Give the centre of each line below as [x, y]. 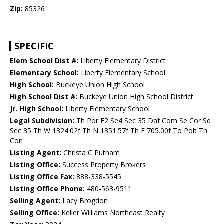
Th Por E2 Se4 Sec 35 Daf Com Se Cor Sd [143, 121]
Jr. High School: [37, 109]
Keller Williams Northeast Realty [112, 213]
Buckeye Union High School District [135, 97]
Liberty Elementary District [122, 61]
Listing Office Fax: [42, 177]
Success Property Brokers [103, 165]
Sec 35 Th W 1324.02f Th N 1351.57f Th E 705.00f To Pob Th [109, 131]
